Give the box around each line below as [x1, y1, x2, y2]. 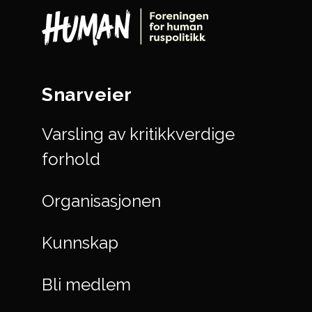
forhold [42, 148, 100, 169]
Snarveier [42, 83, 132, 105]
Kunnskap [42, 232, 118, 253]
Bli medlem [42, 274, 131, 295]
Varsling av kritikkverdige [42, 123, 235, 144]
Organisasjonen [42, 190, 161, 211]
